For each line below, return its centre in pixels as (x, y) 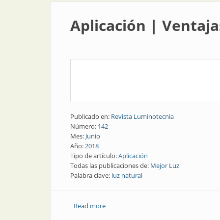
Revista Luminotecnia (142, 116)
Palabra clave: (91, 175)
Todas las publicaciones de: (110, 165)
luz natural (127, 175)
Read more (89, 206)
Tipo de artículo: (94, 156)
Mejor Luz (165, 165)
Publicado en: (91, 116)
